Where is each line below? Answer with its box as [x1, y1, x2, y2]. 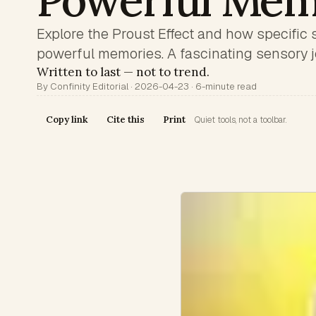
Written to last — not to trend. [37, 64, 209, 80]
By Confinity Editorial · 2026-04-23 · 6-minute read [37, 80, 257, 92]
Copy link [46, 114, 88, 126]
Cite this [107, 114, 145, 126]
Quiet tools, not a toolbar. [195, 114, 286, 126]
